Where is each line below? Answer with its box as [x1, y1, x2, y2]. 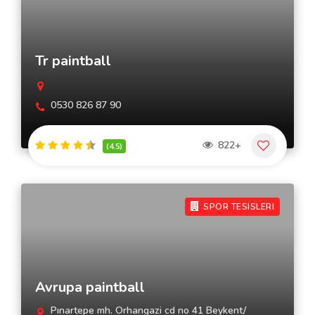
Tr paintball [35, 51, 111, 70]
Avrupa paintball [35, 278, 145, 297]
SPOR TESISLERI [200, 201, 274, 212]
